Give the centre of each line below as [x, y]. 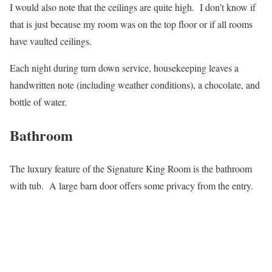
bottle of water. [38, 102]
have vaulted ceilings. [51, 41]
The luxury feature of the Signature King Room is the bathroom [131, 168]
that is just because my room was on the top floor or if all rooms [131, 24]
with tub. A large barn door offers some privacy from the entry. [131, 185]
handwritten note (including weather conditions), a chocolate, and [135, 85]
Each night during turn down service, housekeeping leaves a [124, 68]
